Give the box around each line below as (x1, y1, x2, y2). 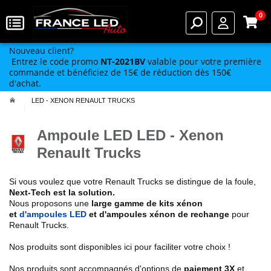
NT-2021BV (100, 56, 145, 67)
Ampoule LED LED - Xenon (37, 127, 224, 143)
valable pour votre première (145, 56, 261, 67)
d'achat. (9, 77, 41, 89)
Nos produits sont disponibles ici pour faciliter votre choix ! (9, 242, 230, 252)
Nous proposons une (9, 198, 91, 208)
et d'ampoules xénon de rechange (87, 209, 229, 219)
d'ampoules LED (19, 209, 87, 219)
